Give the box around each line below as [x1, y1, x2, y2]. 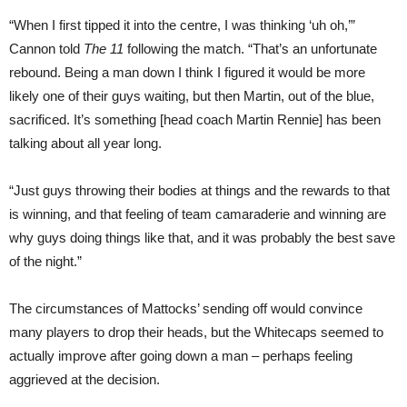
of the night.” [9, 253, 82, 269]
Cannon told [9, 41, 84, 56]
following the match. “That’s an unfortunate [124, 41, 377, 56]
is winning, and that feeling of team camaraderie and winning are [9, 206, 386, 222]
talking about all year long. [9, 135, 162, 151]
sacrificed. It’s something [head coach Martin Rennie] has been [9, 112, 381, 127]
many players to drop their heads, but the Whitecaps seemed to [9, 324, 383, 340]
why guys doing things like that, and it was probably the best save [9, 230, 395, 245]
